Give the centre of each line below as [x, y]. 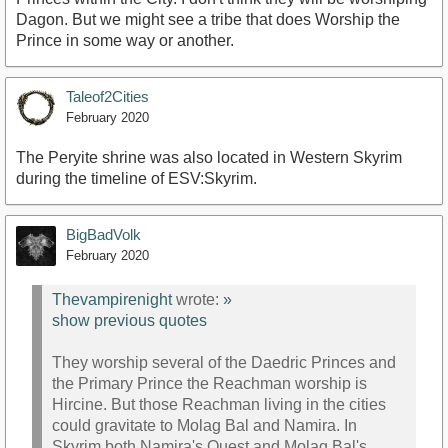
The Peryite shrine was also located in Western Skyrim [209, 157]
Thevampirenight [112, 300]
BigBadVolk [103, 234]
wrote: [197, 300]
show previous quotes [129, 321]
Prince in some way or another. [125, 40]
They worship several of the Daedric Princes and [224, 363]
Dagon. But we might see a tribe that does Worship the [208, 19]
